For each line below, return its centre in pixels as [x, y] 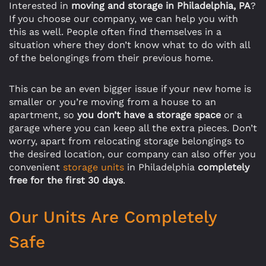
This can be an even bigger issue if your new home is [130, 89]
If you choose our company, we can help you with [123, 19]
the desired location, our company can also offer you [132, 154]
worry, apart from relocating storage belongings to [127, 141]
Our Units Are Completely [113, 217]
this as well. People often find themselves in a [115, 32]
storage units [94, 167]
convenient [36, 167]
